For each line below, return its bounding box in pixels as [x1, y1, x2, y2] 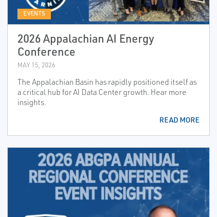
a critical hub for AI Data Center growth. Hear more [17, 87, 186, 97]
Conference [17, 44, 76, 59]
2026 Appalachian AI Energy [17, 31, 154, 46]
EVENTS [23, 10, 45, 17]
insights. [17, 97, 46, 108]
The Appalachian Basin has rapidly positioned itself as [17, 77, 197, 87]
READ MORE [159, 115, 200, 125]
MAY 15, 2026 [17, 61, 55, 69]
